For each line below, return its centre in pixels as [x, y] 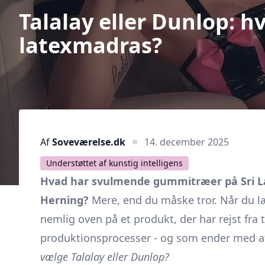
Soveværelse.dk [89, 142]
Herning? [64, 200]
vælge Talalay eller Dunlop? [105, 257]
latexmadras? [91, 45]
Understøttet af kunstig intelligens [114, 163]
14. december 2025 [187, 142]
